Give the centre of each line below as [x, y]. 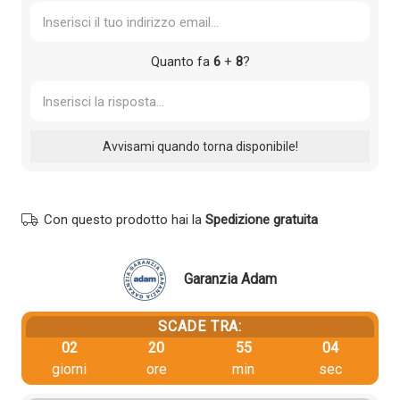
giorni [70, 369]
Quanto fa [182, 62]
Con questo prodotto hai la [125, 220]
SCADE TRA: [200, 326]
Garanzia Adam [230, 279]
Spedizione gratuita [262, 220]
